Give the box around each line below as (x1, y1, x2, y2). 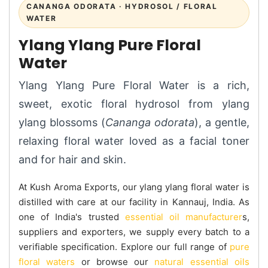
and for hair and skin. (19, 153, 126, 166)
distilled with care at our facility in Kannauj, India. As (19, 196, 249, 208)
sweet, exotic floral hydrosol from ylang (19, 97, 249, 110)
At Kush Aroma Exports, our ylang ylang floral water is (19, 181, 249, 193)
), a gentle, (194, 115, 249, 129)
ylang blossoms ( (19, 115, 105, 129)
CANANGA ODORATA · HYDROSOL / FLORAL (26, 1, 218, 11)
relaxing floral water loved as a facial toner (19, 134, 249, 147)
